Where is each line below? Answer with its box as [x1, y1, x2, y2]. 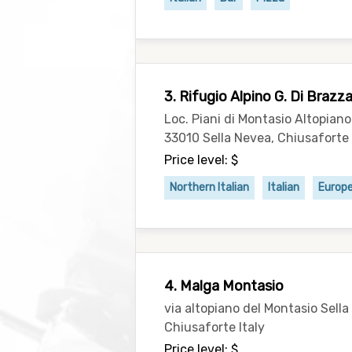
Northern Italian [170, 181, 249, 194]
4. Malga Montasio [164, 277, 284, 295]
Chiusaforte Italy [164, 320, 265, 335]
